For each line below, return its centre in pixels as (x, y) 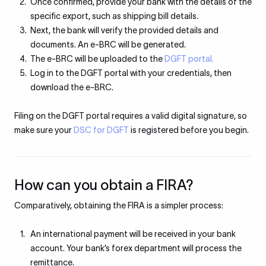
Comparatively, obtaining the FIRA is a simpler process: (119, 205)
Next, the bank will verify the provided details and (124, 30)
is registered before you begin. (189, 130)
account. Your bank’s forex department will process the (136, 248)
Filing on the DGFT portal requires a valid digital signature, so (131, 116)
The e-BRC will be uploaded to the (97, 59)
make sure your (44, 130)
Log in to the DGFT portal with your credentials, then (131, 73)
